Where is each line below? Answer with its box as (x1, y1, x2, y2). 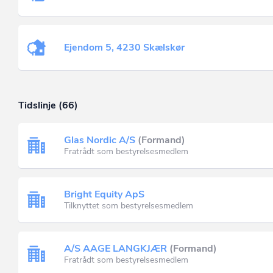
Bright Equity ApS (64, 187, 144, 201)
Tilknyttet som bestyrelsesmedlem (64, 199, 193, 211)
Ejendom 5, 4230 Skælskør (64, 41, 185, 54)
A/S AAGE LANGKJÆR (64, 241, 167, 255)
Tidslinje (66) (18, 99, 78, 112)
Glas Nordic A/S (64, 133, 135, 147)
